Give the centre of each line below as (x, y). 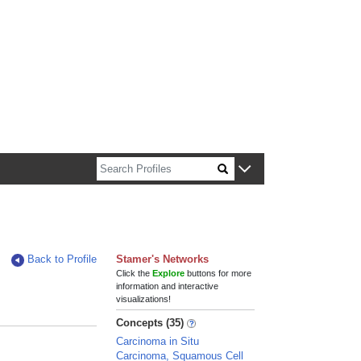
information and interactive (168, 286)
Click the (135, 273)
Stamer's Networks (163, 259)
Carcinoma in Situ (158, 341)
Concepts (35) (150, 323)
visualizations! (144, 299)
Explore (169, 273)
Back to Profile (62, 259)
